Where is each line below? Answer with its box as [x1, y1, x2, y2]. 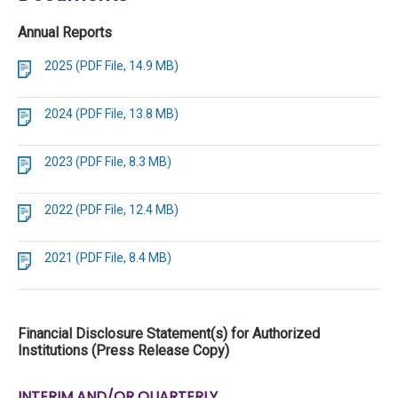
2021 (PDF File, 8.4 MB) [44, 251, 171, 265]
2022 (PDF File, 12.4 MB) [44, 203, 179, 217]
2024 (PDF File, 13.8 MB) [44, 107, 179, 121]
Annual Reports [18, 24, 112, 41]
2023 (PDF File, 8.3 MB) [44, 155, 171, 169]
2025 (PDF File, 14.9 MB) [44, 59, 179, 73]
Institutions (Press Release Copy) [18, 342, 229, 359]
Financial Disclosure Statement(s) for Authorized [18, 325, 320, 342]
